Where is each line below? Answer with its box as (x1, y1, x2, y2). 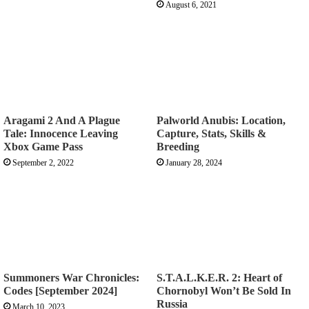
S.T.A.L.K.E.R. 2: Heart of (157, 271, 282, 283)
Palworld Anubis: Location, (157, 114, 286, 126)
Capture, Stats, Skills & (157, 127, 266, 139)
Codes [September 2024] (3, 284, 117, 297)
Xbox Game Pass (3, 140, 83, 152)
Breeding (157, 140, 199, 152)
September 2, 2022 (12, 157, 74, 168)
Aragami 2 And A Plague (3, 114, 120, 126)
